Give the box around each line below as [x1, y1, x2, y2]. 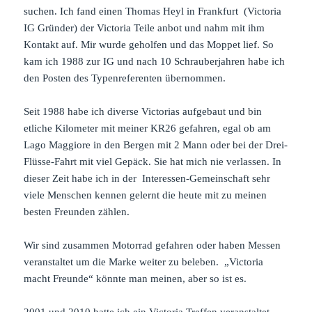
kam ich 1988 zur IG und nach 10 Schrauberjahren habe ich [24, 55, 286, 67]
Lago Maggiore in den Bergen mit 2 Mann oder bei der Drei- [24, 139, 288, 150]
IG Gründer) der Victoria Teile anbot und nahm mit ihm [24, 22, 265, 33]
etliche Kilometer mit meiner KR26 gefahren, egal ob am [24, 122, 272, 134]
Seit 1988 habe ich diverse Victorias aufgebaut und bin [24, 105, 263, 117]
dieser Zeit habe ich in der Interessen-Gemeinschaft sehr [24, 172, 271, 184]
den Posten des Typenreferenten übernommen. [24, 72, 226, 84]
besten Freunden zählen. [24, 205, 130, 217]
